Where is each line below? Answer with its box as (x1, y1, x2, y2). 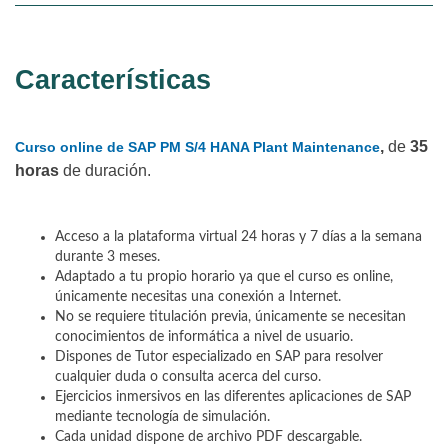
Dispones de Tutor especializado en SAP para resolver (55, 349, 383, 364)
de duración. (59, 161, 151, 179)
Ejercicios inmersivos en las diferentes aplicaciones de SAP (55, 389, 411, 404)
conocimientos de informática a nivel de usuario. (55, 329, 353, 344)
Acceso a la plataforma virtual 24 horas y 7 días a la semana (55, 229, 422, 244)
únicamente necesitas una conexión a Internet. (55, 289, 341, 304)
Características (15, 64, 211, 95)
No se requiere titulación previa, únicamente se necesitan (55, 309, 406, 324)
